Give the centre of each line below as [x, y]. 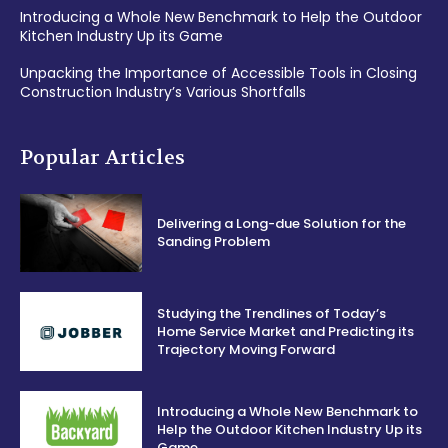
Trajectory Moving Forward [246, 349]
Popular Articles [102, 158]
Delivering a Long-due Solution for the [282, 224]
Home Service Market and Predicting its [286, 331]
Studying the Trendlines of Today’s [272, 313]
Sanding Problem [214, 242]
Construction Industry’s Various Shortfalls [163, 92]
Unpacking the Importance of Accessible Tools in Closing [218, 73]
